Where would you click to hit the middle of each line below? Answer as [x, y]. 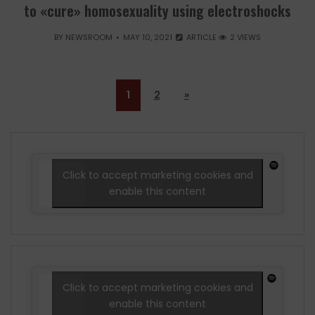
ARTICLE [201, 38]
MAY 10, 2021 [148, 38]
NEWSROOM [89, 38]
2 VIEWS [244, 38]
